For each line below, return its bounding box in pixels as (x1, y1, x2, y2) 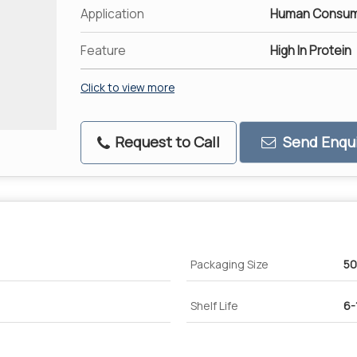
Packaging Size (190, 256, 269, 272)
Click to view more (80, 79, 175, 95)
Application (80, 5, 144, 22)
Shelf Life (190, 297, 238, 313)
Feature (80, 41, 126, 59)
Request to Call (112, 131, 220, 152)
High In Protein (270, 41, 351, 59)
